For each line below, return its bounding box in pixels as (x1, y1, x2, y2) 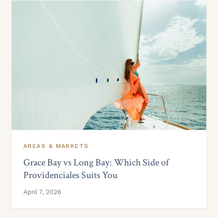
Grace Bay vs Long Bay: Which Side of (23, 156, 169, 169)
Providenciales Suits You (23, 169, 117, 182)
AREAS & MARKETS (23, 143, 89, 150)
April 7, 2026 (23, 188, 61, 196)
